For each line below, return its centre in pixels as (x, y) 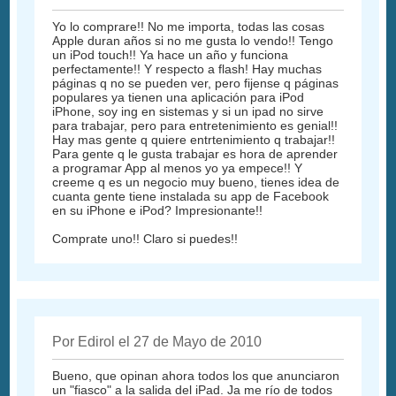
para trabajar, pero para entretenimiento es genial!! (195, 126)
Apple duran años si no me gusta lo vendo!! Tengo (193, 41)
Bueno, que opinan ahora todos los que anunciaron (196, 376)
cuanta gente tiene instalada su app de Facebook (191, 197)
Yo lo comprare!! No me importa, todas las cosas (189, 27)
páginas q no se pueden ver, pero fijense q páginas (196, 84)
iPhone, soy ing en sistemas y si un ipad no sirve (188, 112)
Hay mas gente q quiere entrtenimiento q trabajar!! (194, 140)
